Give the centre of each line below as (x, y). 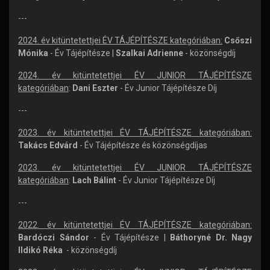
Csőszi (238, 40)
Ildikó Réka (41, 250)
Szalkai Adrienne (149, 53)
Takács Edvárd (48, 145)
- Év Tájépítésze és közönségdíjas (143, 145)
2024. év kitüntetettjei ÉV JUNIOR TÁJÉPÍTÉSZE (135, 75)
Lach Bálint (94, 180)
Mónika (33, 53)
